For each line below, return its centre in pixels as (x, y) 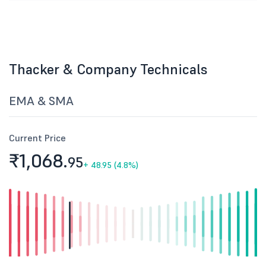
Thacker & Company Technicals (108, 69)
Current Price (37, 138)
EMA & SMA (41, 101)
